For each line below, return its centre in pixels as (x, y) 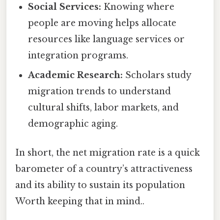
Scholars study (157, 75)
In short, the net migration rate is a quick (108, 153)
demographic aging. (73, 124)
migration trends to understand (100, 92)
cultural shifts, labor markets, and (104, 108)
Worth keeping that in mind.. (80, 202)
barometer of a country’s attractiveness (104, 169)
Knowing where (138, 7)
